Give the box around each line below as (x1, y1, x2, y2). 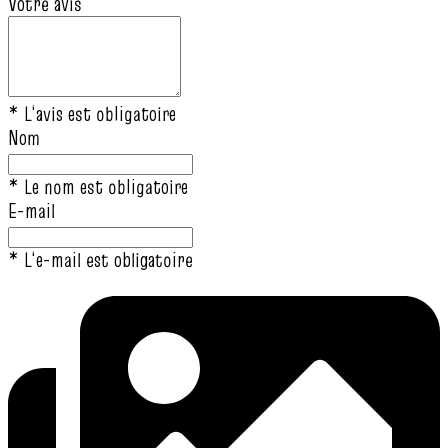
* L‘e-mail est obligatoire (8, 246, 193, 275)
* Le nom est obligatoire (8, 173, 188, 202)
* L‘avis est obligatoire (8, 100, 176, 129)
